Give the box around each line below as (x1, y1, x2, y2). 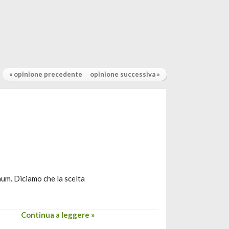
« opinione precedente (9, 70, 82, 78)
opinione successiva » (90, 70, 160, 78)
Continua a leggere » (21, 210, 95, 219)
